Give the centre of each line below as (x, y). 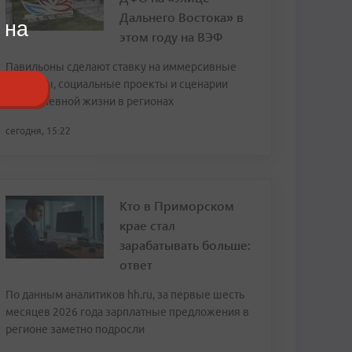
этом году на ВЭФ (171, 37)
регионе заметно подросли (75, 329)
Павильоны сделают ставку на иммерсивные (121, 67)
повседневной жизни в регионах (90, 101)
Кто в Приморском (177, 205)
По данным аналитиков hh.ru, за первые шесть (125, 295)
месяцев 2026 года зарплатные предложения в (127, 312)
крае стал (147, 225)
